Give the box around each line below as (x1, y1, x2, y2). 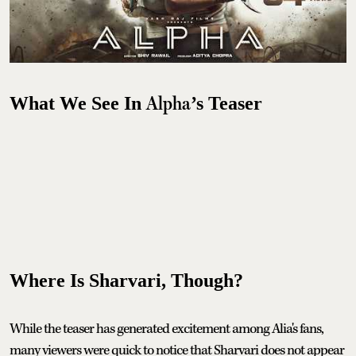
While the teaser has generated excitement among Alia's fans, (10, 320, 323, 339)
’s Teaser (191, 93, 262, 114)
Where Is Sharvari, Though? (10, 270, 243, 292)
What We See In (10, 93, 146, 114)
